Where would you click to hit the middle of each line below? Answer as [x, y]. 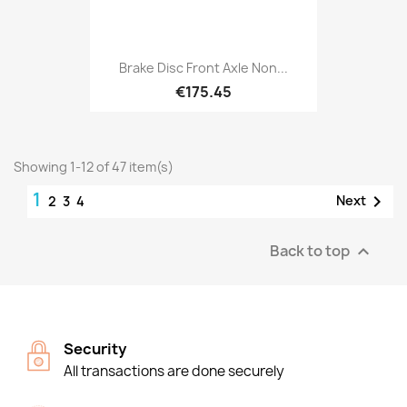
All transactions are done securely [174, 371]
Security [95, 348]
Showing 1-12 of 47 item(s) [94, 166]
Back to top [311, 250]
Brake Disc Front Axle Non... [203, 68]
